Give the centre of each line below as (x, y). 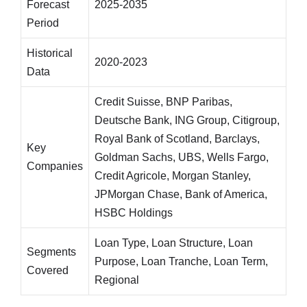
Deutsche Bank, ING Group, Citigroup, (187, 120)
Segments (51, 252)
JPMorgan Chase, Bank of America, (181, 194)
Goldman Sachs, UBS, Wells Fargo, (182, 157)
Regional (117, 280)
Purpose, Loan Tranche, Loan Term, (181, 261)
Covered (48, 270)
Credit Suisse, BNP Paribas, (163, 102)
